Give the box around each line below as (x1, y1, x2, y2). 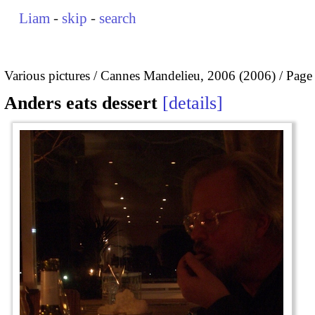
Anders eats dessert (4, 93, 157, 114)
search (99, 10, 137, 27)
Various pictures (4, 67, 90, 83)
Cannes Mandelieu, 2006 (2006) (101, 67, 276, 83)
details (169, 93, 217, 114)
